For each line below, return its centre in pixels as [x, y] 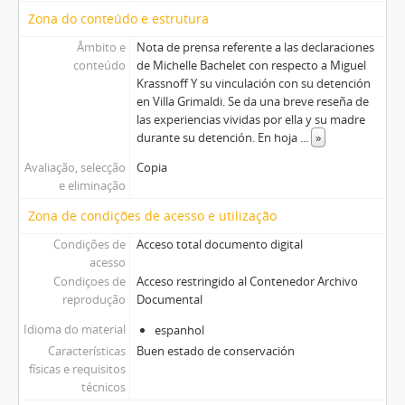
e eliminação [92, 186]
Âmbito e [101, 47]
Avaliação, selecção [75, 168]
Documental [169, 300]
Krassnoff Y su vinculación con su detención [253, 84]
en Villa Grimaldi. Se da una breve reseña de [252, 102]
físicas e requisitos [77, 369]
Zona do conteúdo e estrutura [118, 19]
